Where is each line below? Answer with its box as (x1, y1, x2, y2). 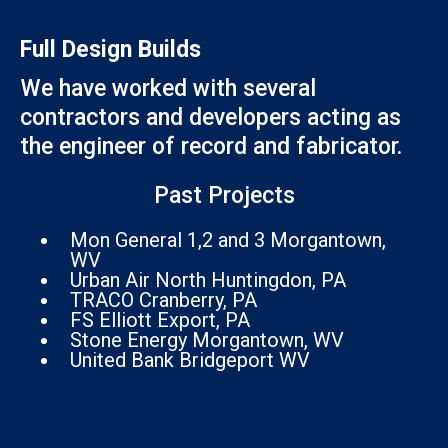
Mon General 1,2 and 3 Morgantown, (70, 227, 386, 252)
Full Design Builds (20, 35, 201, 63)
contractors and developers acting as (20, 103, 401, 131)
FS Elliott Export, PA (70, 307, 250, 332)
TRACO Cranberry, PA (70, 287, 257, 312)
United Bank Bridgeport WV (70, 347, 310, 372)
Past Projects (153, 181, 295, 209)
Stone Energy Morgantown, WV (70, 327, 344, 352)
